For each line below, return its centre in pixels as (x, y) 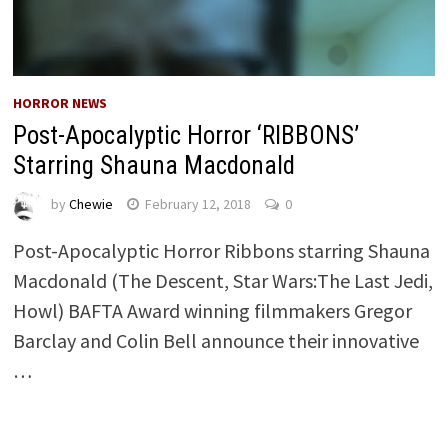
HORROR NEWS (59, 102)
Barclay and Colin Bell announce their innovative (215, 340)
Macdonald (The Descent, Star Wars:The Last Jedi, (222, 280)
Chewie (90, 204)
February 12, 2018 (197, 204)
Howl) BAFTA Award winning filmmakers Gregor (212, 310)
